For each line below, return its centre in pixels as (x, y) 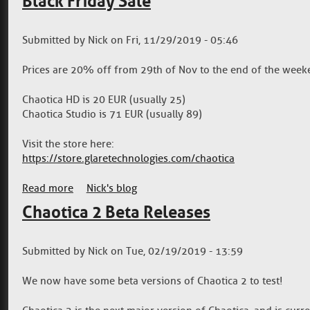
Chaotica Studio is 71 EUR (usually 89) (112, 115)
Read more (48, 189)
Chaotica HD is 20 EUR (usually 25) (104, 100)
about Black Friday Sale (128, 189)
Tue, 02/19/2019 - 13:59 (184, 252)
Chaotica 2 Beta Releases (116, 212)
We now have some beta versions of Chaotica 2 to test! (152, 281)
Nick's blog (111, 189)
